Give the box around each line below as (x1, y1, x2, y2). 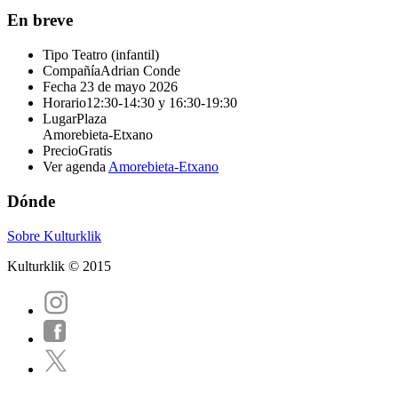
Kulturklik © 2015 (7, 258, 111, 274)
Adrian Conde (100, 63, 180, 79)
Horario (43, 95, 86, 111)
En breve (7, 11, 73, 30)
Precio (43, 143, 78, 159)
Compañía (43, 63, 100, 79)
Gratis (78, 143, 112, 159)
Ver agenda (43, 159, 106, 175)
